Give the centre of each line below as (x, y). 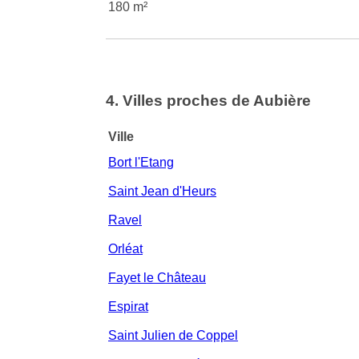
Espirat (128, 306)
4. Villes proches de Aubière (208, 101)
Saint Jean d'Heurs (162, 191)
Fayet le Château (157, 277)
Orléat (125, 248)
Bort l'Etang (141, 162)
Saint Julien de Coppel (173, 335)
